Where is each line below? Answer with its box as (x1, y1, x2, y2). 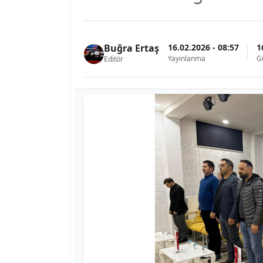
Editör (104, 54, 123, 64)
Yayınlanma (168, 53, 205, 63)
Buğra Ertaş (104, 42, 159, 55)
